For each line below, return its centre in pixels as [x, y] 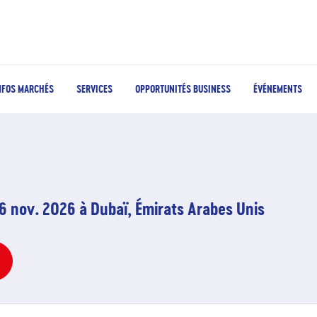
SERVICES [94, 89]
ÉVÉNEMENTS [278, 89]
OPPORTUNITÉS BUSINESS [183, 89]
